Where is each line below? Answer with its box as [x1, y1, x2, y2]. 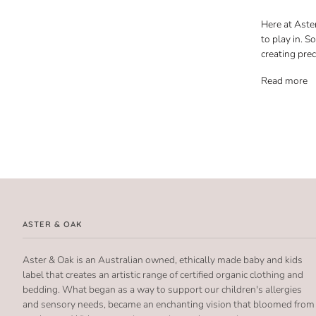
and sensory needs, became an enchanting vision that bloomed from [23, 297, 315, 311]
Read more [261, 74, 308, 88]
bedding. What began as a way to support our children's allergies [23, 282, 302, 296]
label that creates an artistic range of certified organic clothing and [23, 267, 303, 281]
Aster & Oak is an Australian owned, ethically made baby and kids [23, 253, 303, 267]
